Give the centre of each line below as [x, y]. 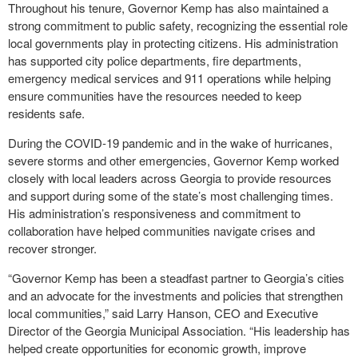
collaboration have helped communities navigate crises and [161, 231]
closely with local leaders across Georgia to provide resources [170, 178]
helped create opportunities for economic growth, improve [157, 348]
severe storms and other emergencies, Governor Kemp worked [173, 160]
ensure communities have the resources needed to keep [155, 95]
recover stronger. [52, 248]
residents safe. [46, 113]
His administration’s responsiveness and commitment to [154, 213]
